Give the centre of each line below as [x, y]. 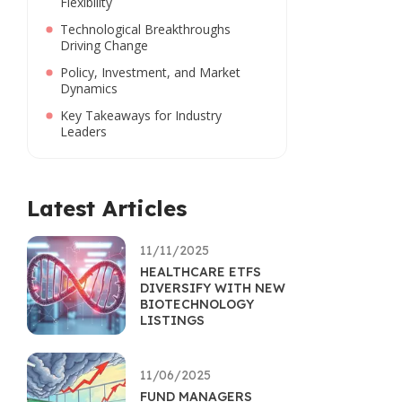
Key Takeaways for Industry [141, 115]
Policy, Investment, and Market [150, 72]
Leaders [83, 131]
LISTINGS [172, 320]
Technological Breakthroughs [145, 29]
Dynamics [89, 88]
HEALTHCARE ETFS [201, 272]
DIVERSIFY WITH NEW [213, 288]
